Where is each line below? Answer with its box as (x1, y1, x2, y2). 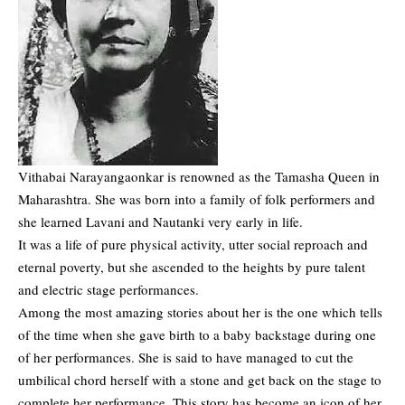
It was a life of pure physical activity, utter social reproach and (18, 235, 368, 254)
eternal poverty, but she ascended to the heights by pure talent (18, 258, 365, 277)
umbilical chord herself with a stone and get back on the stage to (18, 371, 381, 390)
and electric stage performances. (18, 280, 199, 299)
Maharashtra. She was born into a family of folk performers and (18, 190, 375, 209)
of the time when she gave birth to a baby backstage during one (18, 325, 376, 344)
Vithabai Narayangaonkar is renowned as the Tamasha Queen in (18, 167, 380, 186)
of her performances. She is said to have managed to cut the (18, 348, 353, 367)
